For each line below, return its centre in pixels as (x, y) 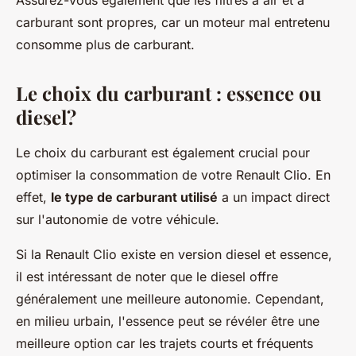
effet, (33, 197)
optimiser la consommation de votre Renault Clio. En (173, 175)
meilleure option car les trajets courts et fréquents (164, 343)
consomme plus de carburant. (105, 44)
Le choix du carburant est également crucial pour (163, 153)
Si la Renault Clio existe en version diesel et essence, (174, 254)
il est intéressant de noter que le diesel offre (147, 277)
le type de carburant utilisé (134, 197)
